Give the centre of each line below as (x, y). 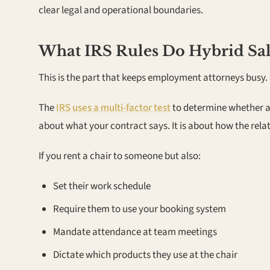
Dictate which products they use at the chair (145, 255)
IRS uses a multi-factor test (113, 108)
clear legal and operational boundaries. (121, 10)
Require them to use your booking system (140, 209)
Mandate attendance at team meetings (135, 232)
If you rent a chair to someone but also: (120, 156)
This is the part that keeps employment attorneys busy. (153, 78)
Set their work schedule (102, 186)
